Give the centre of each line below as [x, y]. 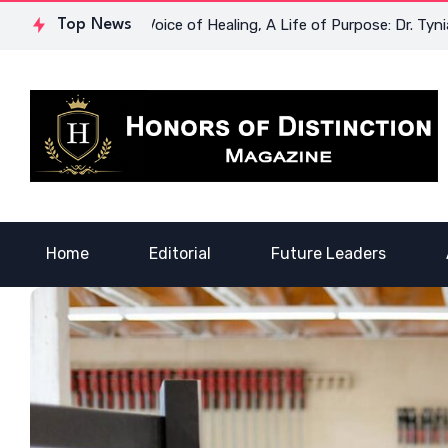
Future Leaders [328, 254]
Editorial [180, 254]
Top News [94, 24]
